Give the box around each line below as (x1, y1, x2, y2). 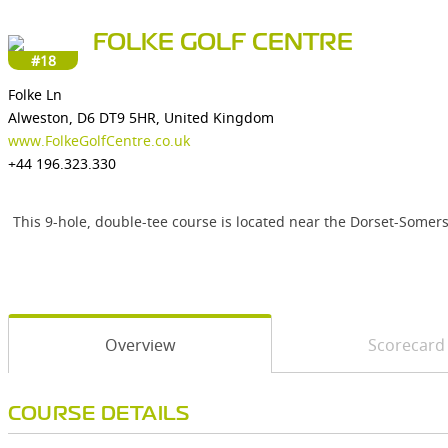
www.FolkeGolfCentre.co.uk (8, 131, 190, 150)
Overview (104, 334, 176, 356)
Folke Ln (8, 85, 62, 104)
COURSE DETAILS (8, 406, 189, 423)
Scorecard (367, 334, 445, 356)
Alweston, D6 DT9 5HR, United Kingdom (8, 108, 274, 127)
